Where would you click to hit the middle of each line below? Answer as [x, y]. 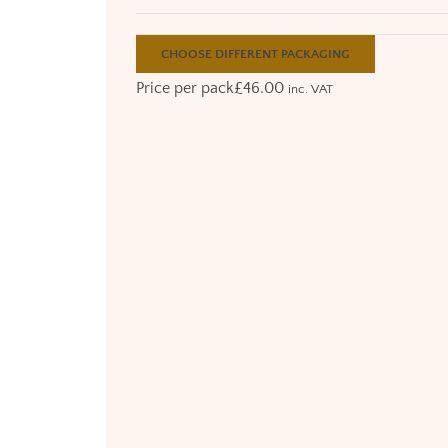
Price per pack [184, 87]
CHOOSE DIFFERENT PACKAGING [255, 53]
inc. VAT [310, 88]
